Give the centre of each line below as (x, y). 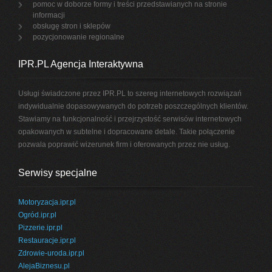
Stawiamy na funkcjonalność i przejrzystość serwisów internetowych (130, 119)
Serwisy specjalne (58, 173)
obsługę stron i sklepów (72, 26)
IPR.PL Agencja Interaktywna (81, 64)
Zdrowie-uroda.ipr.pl (52, 253)
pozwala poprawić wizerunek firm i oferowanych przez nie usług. (124, 144)
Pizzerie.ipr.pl (41, 228)
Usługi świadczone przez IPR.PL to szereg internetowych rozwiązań (130, 93)
